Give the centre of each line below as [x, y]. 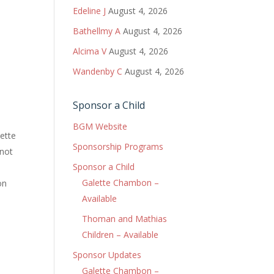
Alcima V [90, 51]
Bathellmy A [97, 31]
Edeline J [90, 11]
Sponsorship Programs [118, 146]
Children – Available [120, 235]
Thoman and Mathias [125, 219]
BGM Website [100, 126]
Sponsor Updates [107, 255]
